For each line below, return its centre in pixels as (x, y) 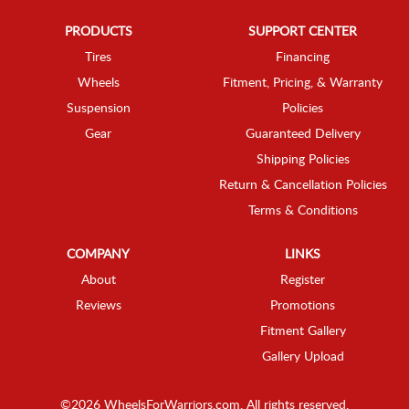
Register (303, 280)
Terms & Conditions (303, 210)
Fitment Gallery (303, 331)
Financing (303, 57)
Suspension (98, 108)
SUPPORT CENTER (303, 31)
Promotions (303, 305)
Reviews (98, 305)
